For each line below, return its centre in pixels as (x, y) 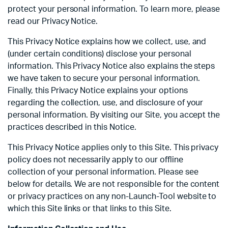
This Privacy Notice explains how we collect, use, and (107, 42)
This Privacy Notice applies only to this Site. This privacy (113, 148)
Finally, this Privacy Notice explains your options (98, 91)
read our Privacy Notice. (53, 22)
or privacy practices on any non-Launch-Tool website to (112, 197)
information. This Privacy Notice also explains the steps (111, 66)
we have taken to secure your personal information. (104, 79)
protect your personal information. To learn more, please (114, 9)
